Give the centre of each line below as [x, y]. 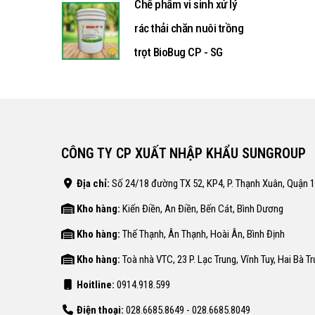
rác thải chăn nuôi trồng [189, 28]
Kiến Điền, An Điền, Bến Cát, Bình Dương [202, 209]
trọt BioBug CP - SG [179, 52]
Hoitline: [95, 285]
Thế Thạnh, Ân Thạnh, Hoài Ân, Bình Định [202, 234]
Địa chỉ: [93, 184]
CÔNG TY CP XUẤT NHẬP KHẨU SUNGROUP [184, 153]
